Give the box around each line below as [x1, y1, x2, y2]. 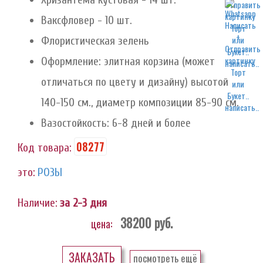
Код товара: [18, 141, 72, 154]
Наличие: [18, 196, 58, 210]
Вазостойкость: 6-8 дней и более [41, 116, 191, 130]
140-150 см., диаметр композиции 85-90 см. [41, 96, 239, 109]
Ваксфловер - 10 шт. [41, 14, 132, 27]
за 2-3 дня [60, 196, 107, 210]
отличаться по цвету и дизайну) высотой [41, 75, 228, 89]
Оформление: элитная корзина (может [41, 55, 215, 68]
